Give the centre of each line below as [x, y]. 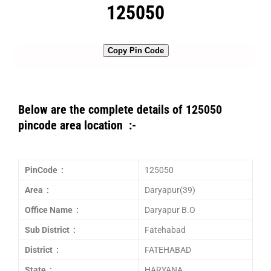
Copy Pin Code [135, 51]
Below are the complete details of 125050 [120, 109]
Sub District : [50, 230]
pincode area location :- [77, 125]
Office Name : [52, 210]
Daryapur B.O [170, 210]
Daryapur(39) [170, 190]
